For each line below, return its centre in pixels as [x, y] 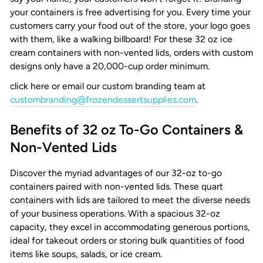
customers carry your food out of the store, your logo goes [130, 25]
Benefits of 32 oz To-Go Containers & [127, 129]
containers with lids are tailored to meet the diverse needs [130, 200]
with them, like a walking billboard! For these [102, 39]
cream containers [45, 52]
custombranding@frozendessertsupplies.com [103, 100]
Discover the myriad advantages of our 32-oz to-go [116, 173]
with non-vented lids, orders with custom [167, 52]
